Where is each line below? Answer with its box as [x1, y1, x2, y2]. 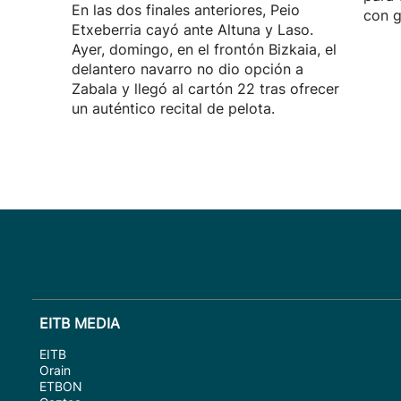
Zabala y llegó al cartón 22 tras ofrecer [72, 80, 339, 98]
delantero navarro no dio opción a [72, 60, 303, 78]
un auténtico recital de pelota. [72, 99, 275, 117]
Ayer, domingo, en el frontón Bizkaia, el [72, 40, 337, 58]
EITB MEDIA [39, 314, 120, 332]
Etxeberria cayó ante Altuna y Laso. [72, 21, 313, 38]
